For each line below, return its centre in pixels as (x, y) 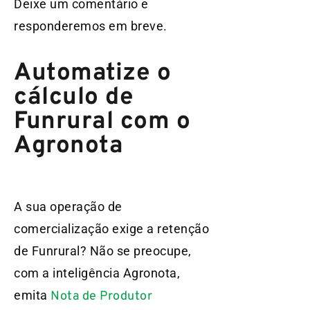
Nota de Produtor (101, 296)
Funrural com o (102, 122)
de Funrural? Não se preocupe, (103, 250)
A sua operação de (68, 206)
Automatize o (92, 74)
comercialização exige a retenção (111, 228)
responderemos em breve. (91, 26)
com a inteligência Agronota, (97, 273)
